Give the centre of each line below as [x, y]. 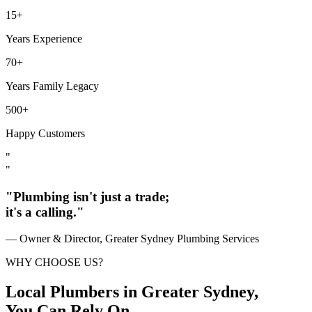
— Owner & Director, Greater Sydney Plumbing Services [132, 239]
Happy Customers [45, 133]
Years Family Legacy [52, 86]
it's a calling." [45, 212]
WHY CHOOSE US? [54, 263]
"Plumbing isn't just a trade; [87, 196]
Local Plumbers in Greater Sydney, [132, 292]
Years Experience [44, 38]
